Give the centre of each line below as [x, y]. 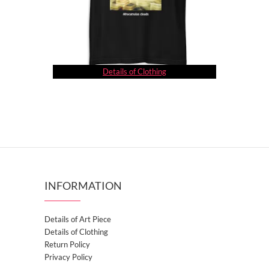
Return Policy [67, 244]
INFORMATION [83, 185]
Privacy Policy [68, 257]
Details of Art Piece [78, 219]
